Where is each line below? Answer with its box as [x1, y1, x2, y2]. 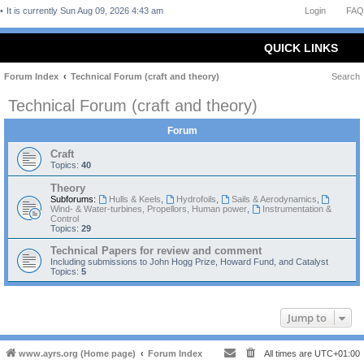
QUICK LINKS [264, 41, 338, 54]
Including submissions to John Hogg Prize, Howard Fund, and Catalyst [50, 257, 328, 266]
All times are [264, 349, 314, 358]
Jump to [288, 310, 327, 325]
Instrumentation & [262, 204, 331, 214]
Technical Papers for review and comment [50, 245, 262, 257]
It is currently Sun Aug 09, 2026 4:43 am [6, 6, 166, 15]
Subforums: [50, 194, 96, 204]
